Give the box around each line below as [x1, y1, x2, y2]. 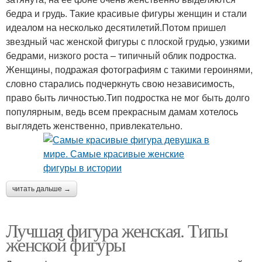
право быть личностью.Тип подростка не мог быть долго [6, 90, 250, 104]
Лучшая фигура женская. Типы [6, 217, 228, 243]
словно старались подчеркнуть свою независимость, [6, 76, 235, 90]
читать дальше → [12, 184, 71, 193]
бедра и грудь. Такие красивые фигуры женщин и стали [6, 6, 247, 20]
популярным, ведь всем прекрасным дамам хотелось [6, 104, 238, 118]
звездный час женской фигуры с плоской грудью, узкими [6, 34, 250, 48]
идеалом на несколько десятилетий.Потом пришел [6, 20, 226, 34]
